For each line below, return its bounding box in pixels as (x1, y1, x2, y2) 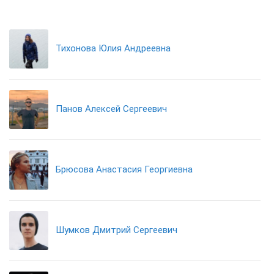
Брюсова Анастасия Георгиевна (56, 164, 193, 175)
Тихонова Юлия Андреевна (56, 43, 171, 54)
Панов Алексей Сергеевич (56, 103, 167, 114)
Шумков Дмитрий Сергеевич (56, 224, 177, 235)
